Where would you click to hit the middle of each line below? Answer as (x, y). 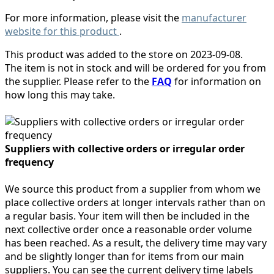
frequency (29, 162)
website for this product (62, 31)
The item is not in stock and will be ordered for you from (135, 68)
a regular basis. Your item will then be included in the (127, 216)
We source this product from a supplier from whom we (133, 189)
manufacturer (214, 17)
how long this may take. (60, 94)
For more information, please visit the (93, 17)
